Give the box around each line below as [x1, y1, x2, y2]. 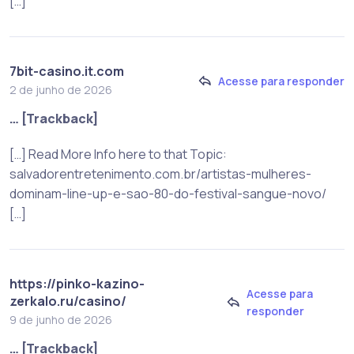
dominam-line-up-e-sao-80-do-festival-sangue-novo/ [9, 185, 326, 203]
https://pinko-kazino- [9, 275, 145, 293]
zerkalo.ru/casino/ [9, 292, 126, 311]
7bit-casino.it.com [9, 62, 124, 81]
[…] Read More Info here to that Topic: [9, 145, 227, 164]
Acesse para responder [218, 73, 345, 88]
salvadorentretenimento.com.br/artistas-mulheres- [9, 165, 311, 183]
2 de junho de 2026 [9, 82, 112, 98]
